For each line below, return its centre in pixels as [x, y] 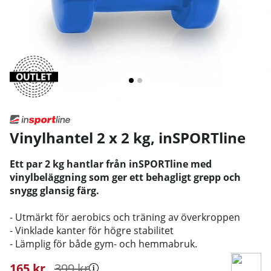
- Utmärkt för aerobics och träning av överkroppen [125, 217]
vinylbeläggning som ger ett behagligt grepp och [125, 177]
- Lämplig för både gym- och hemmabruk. [103, 243]
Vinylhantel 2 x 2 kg [80, 137]
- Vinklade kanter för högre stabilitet [92, 230]
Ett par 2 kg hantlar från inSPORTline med [111, 164]
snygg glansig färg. [54, 190]
